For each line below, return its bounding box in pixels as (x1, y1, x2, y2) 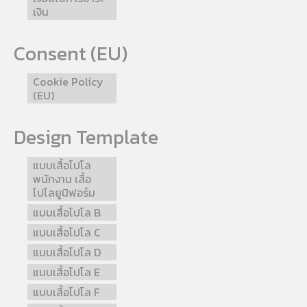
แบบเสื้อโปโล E (33, 264, 100, 281)
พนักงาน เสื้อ (33, 171, 91, 188)
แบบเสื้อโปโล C (33, 224, 101, 241)
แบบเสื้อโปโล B (33, 204, 101, 221)
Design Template (14, 123, 158, 152)
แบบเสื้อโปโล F (33, 284, 99, 301)
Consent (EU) (14, 39, 127, 69)
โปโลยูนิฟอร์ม (33, 184, 95, 201)
